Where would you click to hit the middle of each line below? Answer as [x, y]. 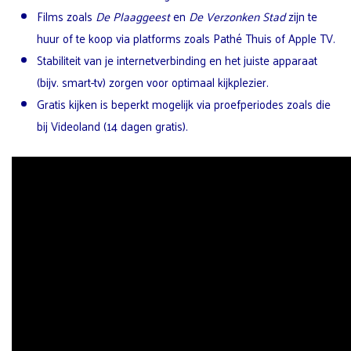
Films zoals [66, 16]
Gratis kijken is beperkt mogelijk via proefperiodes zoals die [184, 103]
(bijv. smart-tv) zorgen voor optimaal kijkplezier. [153, 81]
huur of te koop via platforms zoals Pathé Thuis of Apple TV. [186, 38]
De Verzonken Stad [237, 16]
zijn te [301, 16]
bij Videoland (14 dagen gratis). [112, 125]
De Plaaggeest [133, 16]
